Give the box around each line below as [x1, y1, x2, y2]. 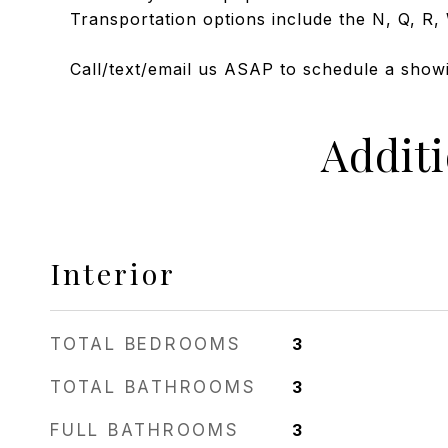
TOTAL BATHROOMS [50, 377, 257, 397]
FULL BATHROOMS [50, 420, 240, 440]
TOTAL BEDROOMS [50, 334, 242, 354]
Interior [50, 254, 176, 292]
